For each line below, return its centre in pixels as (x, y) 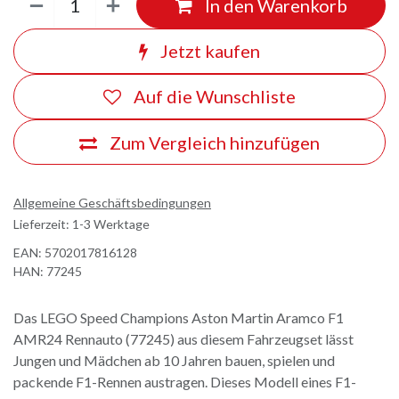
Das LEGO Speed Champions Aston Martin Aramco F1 (179, 318)
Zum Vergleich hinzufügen (215, 142)
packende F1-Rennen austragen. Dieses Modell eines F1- (185, 382)
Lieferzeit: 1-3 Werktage (81, 224)
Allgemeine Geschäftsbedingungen (112, 203)
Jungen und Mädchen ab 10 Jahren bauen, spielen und (174, 361)
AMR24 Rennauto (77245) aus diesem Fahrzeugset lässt (183, 339)
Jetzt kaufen (208, 51)
